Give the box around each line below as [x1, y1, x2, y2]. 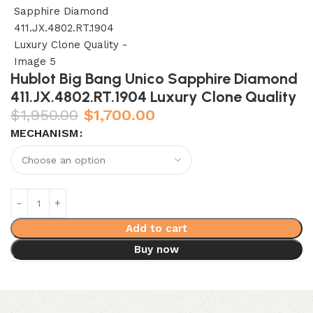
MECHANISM [10, 126, 78, 140]
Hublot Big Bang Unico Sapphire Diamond [10, 69, 298, 88]
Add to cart [125, 222, 187, 235]
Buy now [133, 243, 179, 256]
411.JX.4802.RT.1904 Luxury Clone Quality [10, 87, 297, 106]
